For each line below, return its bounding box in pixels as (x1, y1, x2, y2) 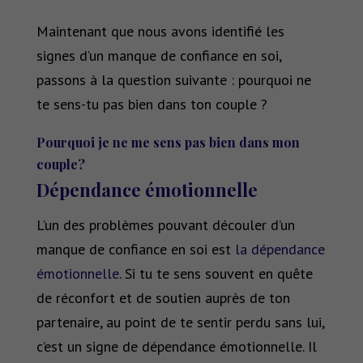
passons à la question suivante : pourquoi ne (36, 70, 311, 90)
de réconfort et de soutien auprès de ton (36, 288, 290, 308)
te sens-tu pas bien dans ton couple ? (36, 95, 267, 114)
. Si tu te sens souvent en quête (118, 264, 313, 284)
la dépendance (234, 240, 325, 259)
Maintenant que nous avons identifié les (36, 22, 284, 41)
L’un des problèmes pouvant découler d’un (36, 216, 295, 235)
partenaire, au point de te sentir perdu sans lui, (36, 313, 324, 332)
